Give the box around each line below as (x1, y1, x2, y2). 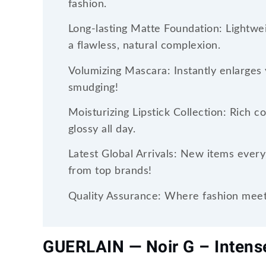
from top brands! (68, 166, 152, 177)
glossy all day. (68, 123, 136, 135)
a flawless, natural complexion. (68, 40, 221, 52)
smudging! (68, 82, 119, 93)
